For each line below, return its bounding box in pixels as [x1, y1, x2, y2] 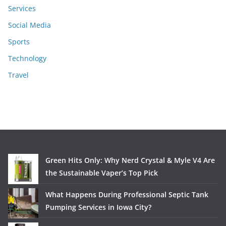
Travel [8, 70, 29, 80]
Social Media [8, 20, 51, 30]
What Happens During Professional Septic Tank [45, 190, 208, 199]
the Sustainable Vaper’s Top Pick [45, 168, 158, 178]
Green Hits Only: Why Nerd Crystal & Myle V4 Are [45, 155, 215, 165]
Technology [8, 53, 46, 63]
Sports [8, 37, 30, 46]
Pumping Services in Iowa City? [45, 202, 151, 212]
